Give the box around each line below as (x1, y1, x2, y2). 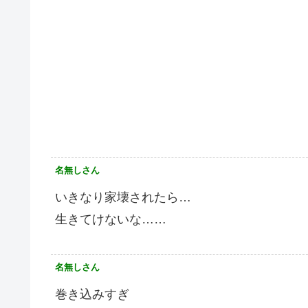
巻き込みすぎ (55, 287, 129, 301)
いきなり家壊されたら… (55, 190, 191, 204)
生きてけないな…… (55, 212, 166, 226)
